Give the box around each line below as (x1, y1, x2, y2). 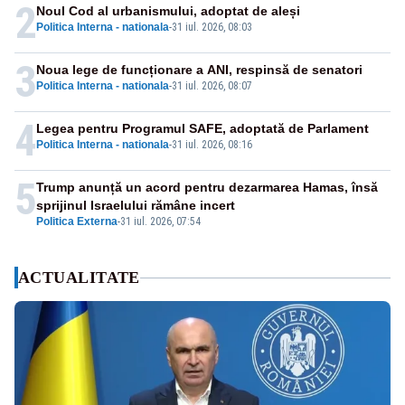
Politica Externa (36, 215, 118, 229)
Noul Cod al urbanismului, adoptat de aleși (36, 4, 300, 19)
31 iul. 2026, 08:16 (172, 138, 252, 152)
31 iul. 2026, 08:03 (172, 21, 252, 34)
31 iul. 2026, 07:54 (120, 215, 201, 229)
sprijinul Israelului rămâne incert (36, 198, 235, 213)
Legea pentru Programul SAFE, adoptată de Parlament (36, 121, 369, 137)
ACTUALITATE (18, 268, 140, 287)
